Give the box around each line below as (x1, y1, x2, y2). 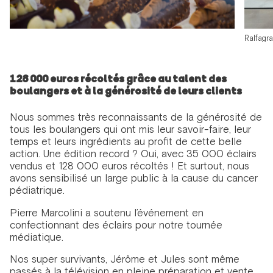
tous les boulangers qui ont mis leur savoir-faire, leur (9, 123, 251, 136)
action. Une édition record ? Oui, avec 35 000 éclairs (9, 147, 257, 160)
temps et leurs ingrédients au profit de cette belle (9, 135, 242, 148)
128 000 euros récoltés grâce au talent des (9, 74, 227, 85)
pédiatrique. (9, 184, 65, 197)
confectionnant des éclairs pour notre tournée (9, 218, 222, 231)
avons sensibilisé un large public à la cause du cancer (9, 172, 258, 185)
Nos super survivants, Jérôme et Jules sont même (9, 253, 239, 266)
